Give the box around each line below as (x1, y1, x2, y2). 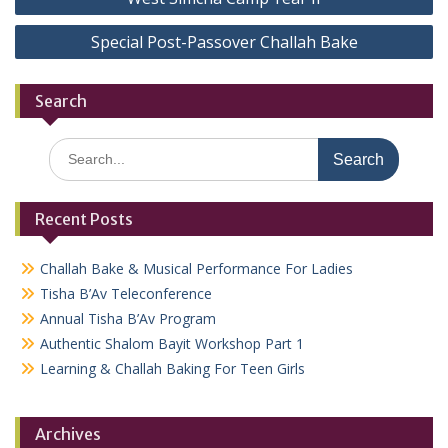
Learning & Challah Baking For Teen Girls (40, 359, 305, 379)
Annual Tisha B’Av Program (40, 309, 216, 329)
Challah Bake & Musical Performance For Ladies (40, 259, 353, 279)
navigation (14, 2, 119, 28)
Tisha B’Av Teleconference (40, 284, 212, 304)
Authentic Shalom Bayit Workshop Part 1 (40, 334, 304, 354)
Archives (35, 424, 101, 445)
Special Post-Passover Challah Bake (90, 31, 358, 54)
